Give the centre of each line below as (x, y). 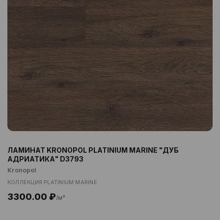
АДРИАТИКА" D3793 (45, 159)
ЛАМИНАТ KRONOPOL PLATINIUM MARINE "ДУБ (93, 150)
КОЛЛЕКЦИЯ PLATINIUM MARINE (52, 182)
